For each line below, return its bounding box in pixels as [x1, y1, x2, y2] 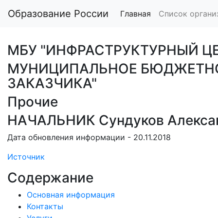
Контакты [27, 201, 63, 211]
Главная [120, 9, 151, 18]
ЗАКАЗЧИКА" [7, 75, 97, 91]
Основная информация [27, 190, 115, 200]
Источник [7, 152, 45, 162]
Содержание [7, 169, 93, 186]
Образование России [8, 8, 109, 19]
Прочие [7, 93, 58, 110]
